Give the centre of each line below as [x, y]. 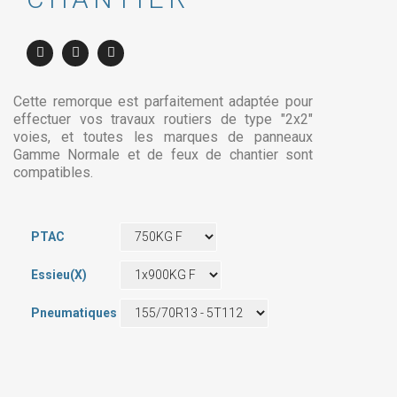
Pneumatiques [74, 312]
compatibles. [53, 172]
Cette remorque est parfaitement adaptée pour [163, 101]
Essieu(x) [59, 274]
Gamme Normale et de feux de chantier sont [163, 154]
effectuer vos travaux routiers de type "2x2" [163, 119]
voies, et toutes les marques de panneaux [163, 136]
